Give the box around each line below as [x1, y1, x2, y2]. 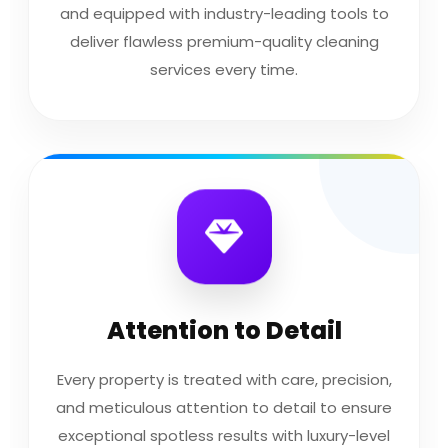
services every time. [150, 59, 298, 80]
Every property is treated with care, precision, [56, 369, 392, 390]
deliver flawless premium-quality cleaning [69, 31, 379, 52]
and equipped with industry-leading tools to [59, 3, 389, 24]
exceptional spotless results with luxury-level [58, 425, 390, 446]
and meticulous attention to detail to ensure [56, 397, 392, 418]
